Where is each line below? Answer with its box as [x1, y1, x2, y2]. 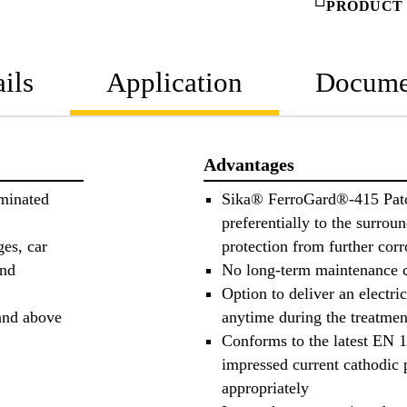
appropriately [222, 379, 309, 398]
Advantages [203, 154, 294, 174]
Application [106, 65, 243, 98]
